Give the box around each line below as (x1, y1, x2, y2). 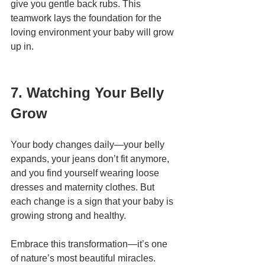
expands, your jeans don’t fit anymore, (11, 154, 172, 164)
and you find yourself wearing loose (11, 168, 161, 179)
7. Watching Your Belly (11, 85, 168, 101)
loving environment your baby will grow (11, 27, 176, 38)
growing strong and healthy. (11, 211, 126, 221)
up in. (11, 41, 34, 52)
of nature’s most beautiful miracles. (11, 253, 156, 264)
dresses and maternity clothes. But (11, 182, 157, 193)
